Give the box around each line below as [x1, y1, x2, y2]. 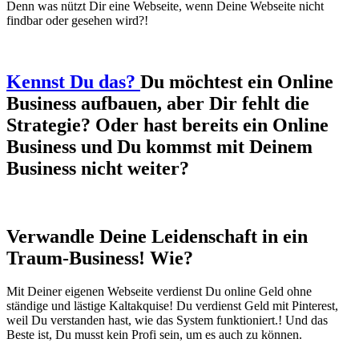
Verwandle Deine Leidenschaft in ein [6, 225, 308, 247]
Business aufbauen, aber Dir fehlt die [6, 92, 309, 114]
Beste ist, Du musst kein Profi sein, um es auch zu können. [6, 328, 302, 342]
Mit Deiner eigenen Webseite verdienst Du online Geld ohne [6, 284, 312, 299]
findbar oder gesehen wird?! [6, 13, 148, 27]
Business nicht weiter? [6, 157, 189, 179]
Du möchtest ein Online [140, 71, 333, 92]
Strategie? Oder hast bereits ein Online [6, 114, 329, 135]
